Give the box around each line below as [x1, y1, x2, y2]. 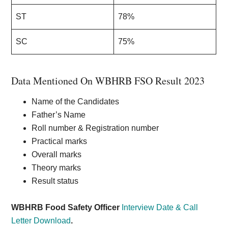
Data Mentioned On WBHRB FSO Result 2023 [11, 74, 205, 88]
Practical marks [32, 137, 90, 146]
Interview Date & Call [122, 203, 198, 212]
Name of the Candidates [32, 97, 122, 106]
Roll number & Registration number [32, 124, 161, 132]
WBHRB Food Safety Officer [11, 203, 122, 212]
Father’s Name [32, 110, 88, 119]
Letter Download [11, 216, 71, 225]
